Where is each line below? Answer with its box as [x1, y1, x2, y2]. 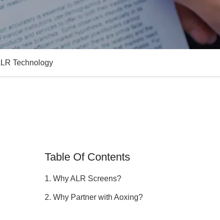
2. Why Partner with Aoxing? [45, 193, 143, 201]
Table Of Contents [45, 151, 130, 163]
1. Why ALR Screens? [45, 174, 121, 183]
